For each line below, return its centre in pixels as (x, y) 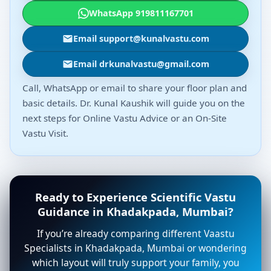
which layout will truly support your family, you (135, 262)
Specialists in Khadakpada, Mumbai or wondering (135, 248)
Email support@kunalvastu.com (141, 38)
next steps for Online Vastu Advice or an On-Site (125, 118)
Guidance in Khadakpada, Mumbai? (135, 211)
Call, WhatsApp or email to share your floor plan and (135, 87)
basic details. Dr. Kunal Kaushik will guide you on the (134, 103)
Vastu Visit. (45, 133)
